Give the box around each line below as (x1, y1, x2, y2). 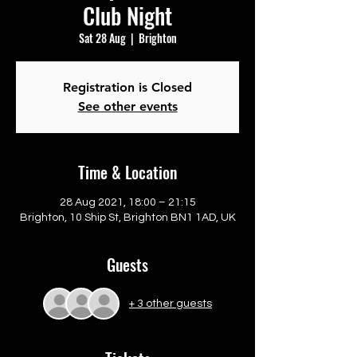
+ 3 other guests (129, 297, 212, 309)
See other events (77, 99, 178, 114)
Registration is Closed (63, 80, 192, 95)
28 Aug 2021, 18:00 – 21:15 (59, 197, 196, 208)
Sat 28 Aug (78, 29, 126, 46)
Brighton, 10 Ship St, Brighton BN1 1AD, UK (19, 212, 236, 223)
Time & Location (78, 160, 177, 184)
